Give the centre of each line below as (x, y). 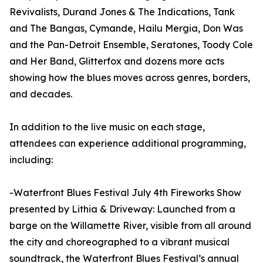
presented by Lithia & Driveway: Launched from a (122, 209)
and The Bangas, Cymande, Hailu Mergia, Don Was (126, 28)
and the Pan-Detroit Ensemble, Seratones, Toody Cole (131, 45)
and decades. (41, 94)
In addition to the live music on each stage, (107, 127)
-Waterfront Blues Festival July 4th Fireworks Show (125, 193)
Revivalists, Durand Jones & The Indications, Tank (122, 12)
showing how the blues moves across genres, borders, (130, 78)
